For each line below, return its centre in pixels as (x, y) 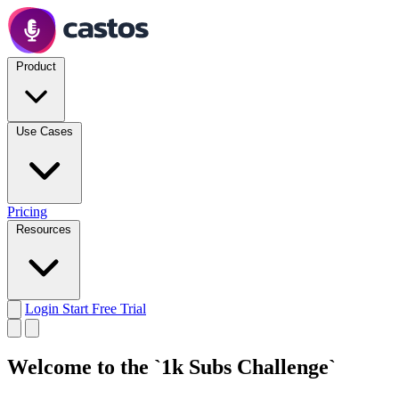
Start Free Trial (104, 309)
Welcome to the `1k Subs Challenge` (171, 366)
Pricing (27, 212)
